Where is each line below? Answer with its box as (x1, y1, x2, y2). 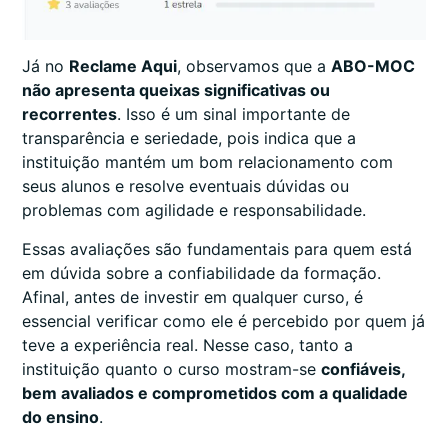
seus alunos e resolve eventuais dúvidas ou (22, 176, 349, 197)
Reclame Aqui (69, 56, 177, 77)
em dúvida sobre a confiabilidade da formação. (22, 262, 381, 283)
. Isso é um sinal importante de (117, 104, 350, 125)
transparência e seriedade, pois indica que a (22, 128, 356, 149)
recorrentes (22, 104, 117, 125)
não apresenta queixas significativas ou (22, 80, 330, 101)
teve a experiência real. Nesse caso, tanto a (22, 334, 353, 355)
